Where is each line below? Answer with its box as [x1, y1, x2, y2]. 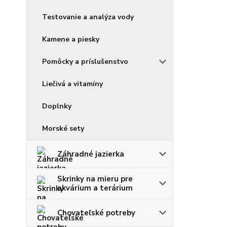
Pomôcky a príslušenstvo [42, 56, 128, 66]
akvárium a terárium [57, 182, 133, 193]
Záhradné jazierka [57, 148, 124, 159]
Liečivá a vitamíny [42, 79, 103, 89]
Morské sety [42, 123, 84, 133]
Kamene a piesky [42, 34, 99, 44]
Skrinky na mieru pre [57, 173, 133, 184]
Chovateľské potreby [57, 207, 135, 218]
